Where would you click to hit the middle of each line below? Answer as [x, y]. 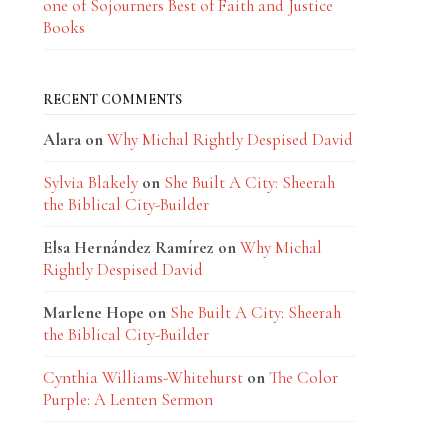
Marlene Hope [93, 312]
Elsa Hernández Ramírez [128, 247]
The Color [303, 377]
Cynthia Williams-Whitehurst [142, 377]
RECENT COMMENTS [112, 99]
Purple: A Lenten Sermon [127, 399]
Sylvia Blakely [90, 182]
